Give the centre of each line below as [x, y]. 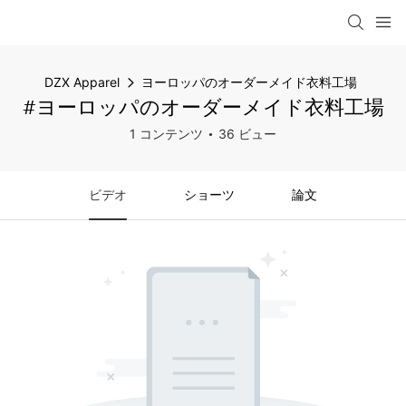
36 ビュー [247, 134]
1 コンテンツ [166, 134]
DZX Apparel [82, 82]
